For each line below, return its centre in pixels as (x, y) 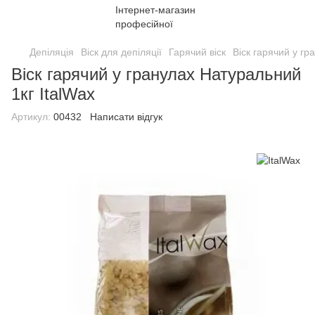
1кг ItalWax (53, 94)
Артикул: (31, 117)
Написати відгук (126, 117)
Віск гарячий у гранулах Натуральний (156, 74)
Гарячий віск (197, 52)
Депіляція (52, 52)
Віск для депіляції (121, 52)
